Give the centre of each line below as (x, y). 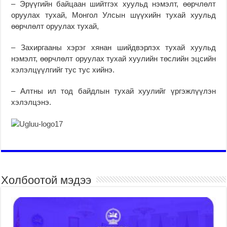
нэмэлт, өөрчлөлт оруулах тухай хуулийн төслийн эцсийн (113, 58)
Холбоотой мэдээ (46, 180)
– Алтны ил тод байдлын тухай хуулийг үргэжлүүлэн (113, 91)
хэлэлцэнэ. (31, 102)
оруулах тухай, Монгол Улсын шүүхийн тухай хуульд (113, 15)
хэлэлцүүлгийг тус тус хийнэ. (63, 69)
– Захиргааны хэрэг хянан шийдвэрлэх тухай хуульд (113, 47)
